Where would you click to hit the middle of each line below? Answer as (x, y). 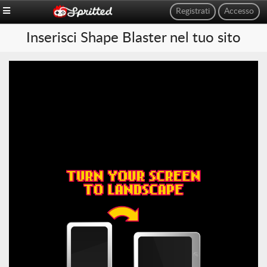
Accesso (239, 11)
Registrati (193, 11)
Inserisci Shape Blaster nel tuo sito (133, 38)
